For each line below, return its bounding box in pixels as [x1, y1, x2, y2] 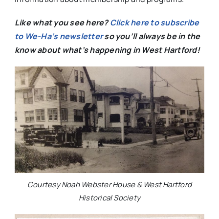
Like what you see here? [14, 17, 110, 28]
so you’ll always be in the [103, 30, 200, 42]
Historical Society [78, 193, 141, 203]
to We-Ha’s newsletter [14, 30, 103, 42]
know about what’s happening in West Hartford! [14, 44, 200, 55]
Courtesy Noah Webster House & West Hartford [27, 179, 192, 190]
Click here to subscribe [109, 17, 199, 28]
